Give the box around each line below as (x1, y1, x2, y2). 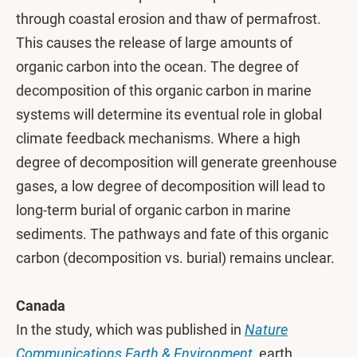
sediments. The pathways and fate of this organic (16, 226, 328, 242)
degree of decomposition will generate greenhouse (16, 154, 337, 171)
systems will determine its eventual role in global (16, 106, 322, 123)
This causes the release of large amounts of (16, 34, 292, 51)
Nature (245, 321, 288, 338)
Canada (16, 297, 65, 314)
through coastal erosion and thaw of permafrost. (16, 10, 321, 27)
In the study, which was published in (16, 321, 245, 338)
